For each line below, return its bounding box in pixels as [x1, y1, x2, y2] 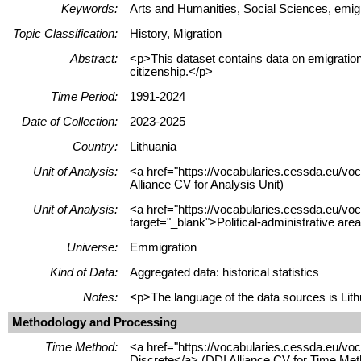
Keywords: [61, 2, 118, 15]
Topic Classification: [13, 27, 118, 40]
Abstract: [70, 52, 118, 65]
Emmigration [130, 240, 197, 254]
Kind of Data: [50, 265, 118, 279]
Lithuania [130, 139, 176, 153]
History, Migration [130, 27, 222, 40]
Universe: [67, 240, 118, 254]
